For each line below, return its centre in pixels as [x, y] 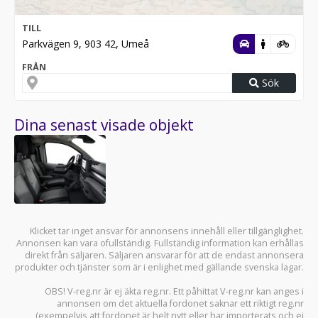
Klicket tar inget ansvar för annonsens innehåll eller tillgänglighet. [167, 231]
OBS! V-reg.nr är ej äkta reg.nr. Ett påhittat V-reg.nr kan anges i [174, 292]
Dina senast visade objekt [104, 125]
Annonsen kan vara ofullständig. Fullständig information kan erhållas [160, 243]
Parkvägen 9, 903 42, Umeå [86, 44]
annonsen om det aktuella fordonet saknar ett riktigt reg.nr [180, 304]
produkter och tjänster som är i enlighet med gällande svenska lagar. [159, 268]
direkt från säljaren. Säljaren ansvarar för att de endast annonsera [164, 256]
